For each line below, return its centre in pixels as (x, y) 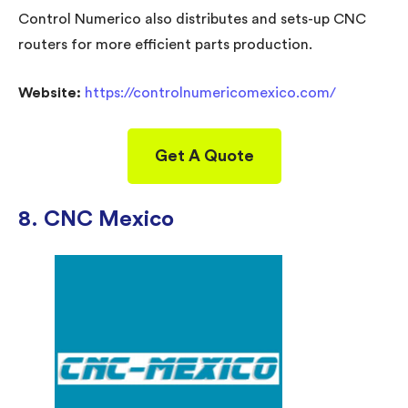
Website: (51, 92)
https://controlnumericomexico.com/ (210, 92)
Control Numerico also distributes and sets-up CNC (192, 19)
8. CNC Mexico (96, 219)
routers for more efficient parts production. (165, 44)
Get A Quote (204, 155)
